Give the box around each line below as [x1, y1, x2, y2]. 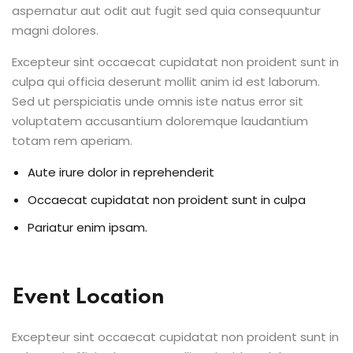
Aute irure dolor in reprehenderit [28, 164, 214, 180]
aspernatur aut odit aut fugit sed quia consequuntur [12, 2, 321, 19]
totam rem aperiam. [12, 132, 132, 149]
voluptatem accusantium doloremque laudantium [12, 113, 308, 129]
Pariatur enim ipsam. [28, 219, 147, 236]
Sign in [235, 36, 276, 54]
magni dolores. [12, 22, 98, 39]
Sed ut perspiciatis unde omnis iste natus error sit [12, 93, 303, 110]
